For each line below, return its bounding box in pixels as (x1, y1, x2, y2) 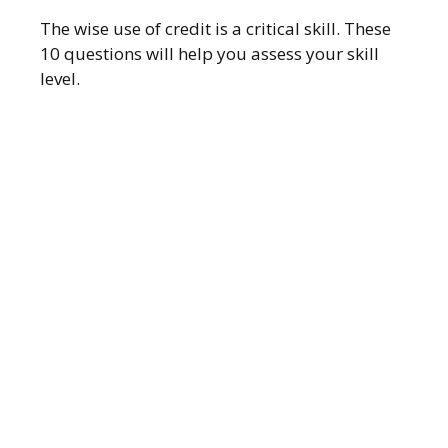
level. (40, 67, 80, 90)
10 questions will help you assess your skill (40, 42, 379, 65)
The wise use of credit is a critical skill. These (40, 17, 391, 40)
